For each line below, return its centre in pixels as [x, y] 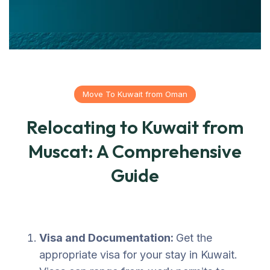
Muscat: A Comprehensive [135, 151]
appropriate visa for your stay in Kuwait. [138, 254]
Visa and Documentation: [108, 237]
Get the [194, 237]
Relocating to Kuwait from [135, 127]
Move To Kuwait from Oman [135, 94]
